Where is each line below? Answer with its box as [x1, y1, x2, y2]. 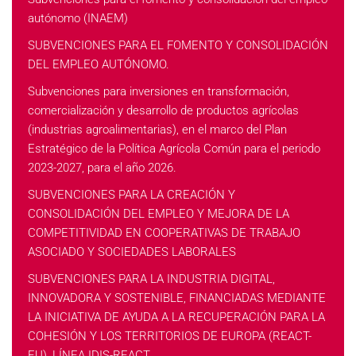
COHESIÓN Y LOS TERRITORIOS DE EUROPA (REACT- [28, 329, 311, 343]
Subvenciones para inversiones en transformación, [28, 84, 289, 99]
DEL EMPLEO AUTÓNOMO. [28, 57, 169, 72]
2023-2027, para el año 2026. [28, 161, 176, 175]
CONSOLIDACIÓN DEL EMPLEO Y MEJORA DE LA [28, 207, 289, 221]
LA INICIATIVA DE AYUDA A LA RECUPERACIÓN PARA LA [28, 310, 325, 324]
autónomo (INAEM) [28, 11, 128, 25]
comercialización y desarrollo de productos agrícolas [28, 103, 299, 118]
